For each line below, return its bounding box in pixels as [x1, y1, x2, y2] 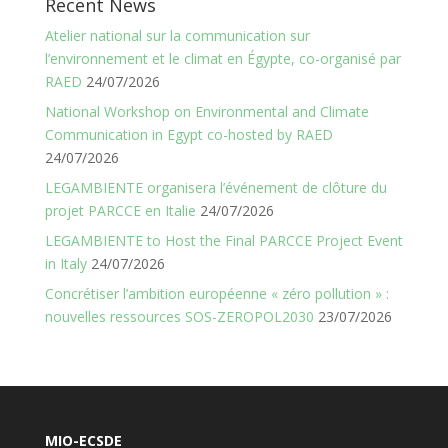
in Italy [44, 254, 87, 274]
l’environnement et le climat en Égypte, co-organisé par [44, 49, 401, 69]
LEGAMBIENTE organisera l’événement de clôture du [44, 178, 387, 198]
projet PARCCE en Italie [44, 201, 196, 221]
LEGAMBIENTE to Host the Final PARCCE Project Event [44, 231, 403, 251]
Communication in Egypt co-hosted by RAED [44, 125, 333, 145]
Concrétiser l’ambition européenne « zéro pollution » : [44, 284, 389, 304]
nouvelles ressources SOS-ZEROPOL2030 [44, 307, 314, 327]
